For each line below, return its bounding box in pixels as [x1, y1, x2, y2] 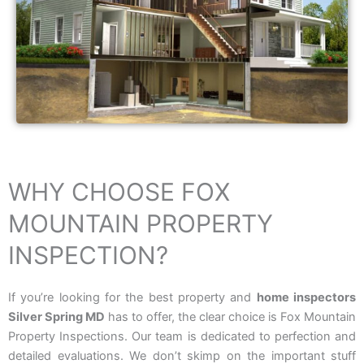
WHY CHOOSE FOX [8, 177, 230, 207]
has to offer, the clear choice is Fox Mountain [105, 310, 356, 325]
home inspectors [256, 290, 357, 305]
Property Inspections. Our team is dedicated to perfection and [8, 329, 356, 344]
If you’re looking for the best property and [8, 290, 257, 305]
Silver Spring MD [8, 310, 105, 325]
